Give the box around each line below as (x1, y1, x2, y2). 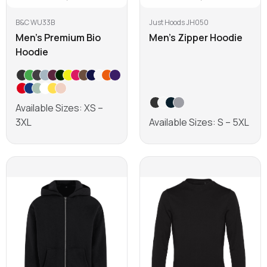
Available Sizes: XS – (15, 101, 103, 115)
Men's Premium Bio (15, 31, 101, 45)
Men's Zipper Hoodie (149, 31, 243, 45)
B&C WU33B (15, 17, 55, 28)
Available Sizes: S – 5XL (149, 116, 249, 129)
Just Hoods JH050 (149, 17, 209, 28)
